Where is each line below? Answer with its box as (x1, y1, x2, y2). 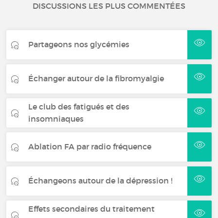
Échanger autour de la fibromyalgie (28, 73, 164, 84)
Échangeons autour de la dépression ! (28, 176, 173, 186)
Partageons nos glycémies (28, 39, 130, 50)
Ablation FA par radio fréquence (28, 142, 152, 152)
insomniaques (28, 113, 84, 124)
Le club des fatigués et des (28, 101, 130, 111)
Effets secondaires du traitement (28, 203, 155, 214)
